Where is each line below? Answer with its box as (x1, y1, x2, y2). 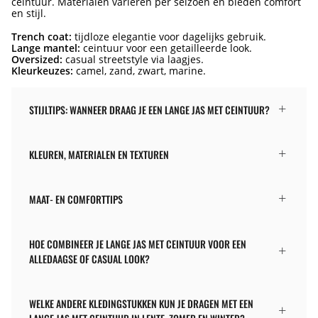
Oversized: (11, 52, 62, 66)
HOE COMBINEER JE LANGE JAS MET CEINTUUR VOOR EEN (29, 236, 246, 251)
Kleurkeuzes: (11, 63, 73, 77)
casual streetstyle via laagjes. (62, 52, 204, 66)
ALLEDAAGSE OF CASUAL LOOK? (29, 251, 150, 266)
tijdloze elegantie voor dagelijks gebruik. (72, 29, 266, 43)
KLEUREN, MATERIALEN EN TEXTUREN (29, 146, 169, 162)
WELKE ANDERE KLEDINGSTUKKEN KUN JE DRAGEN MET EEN (29, 295, 253, 311)
